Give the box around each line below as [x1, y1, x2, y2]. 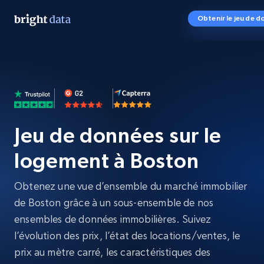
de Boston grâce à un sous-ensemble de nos [14, 196, 214, 209]
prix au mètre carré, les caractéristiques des [14, 246, 211, 258]
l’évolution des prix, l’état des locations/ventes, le [14, 229, 240, 242]
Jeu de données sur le [14, 123, 222, 147]
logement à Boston [14, 148, 199, 173]
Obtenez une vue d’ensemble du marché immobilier [14, 180, 247, 192]
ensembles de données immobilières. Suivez [14, 213, 212, 225]
